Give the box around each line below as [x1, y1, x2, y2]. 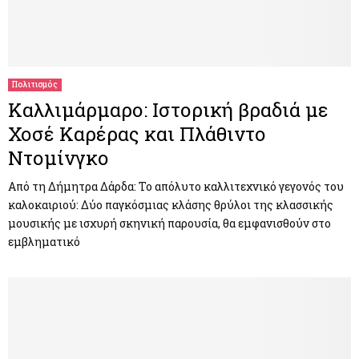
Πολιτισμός [12, 79, 58, 90]
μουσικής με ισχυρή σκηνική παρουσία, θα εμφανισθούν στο [8, 215, 331, 231]
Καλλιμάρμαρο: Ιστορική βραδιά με [8, 96, 329, 123]
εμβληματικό [8, 233, 80, 249]
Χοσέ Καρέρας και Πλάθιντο [8, 120, 266, 147]
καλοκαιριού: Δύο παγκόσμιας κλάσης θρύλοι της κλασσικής [8, 196, 333, 212]
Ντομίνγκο [8, 144, 109, 171]
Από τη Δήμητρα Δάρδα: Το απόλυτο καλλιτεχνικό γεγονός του [8, 178, 344, 194]
